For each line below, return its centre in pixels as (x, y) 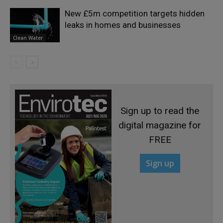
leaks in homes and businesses (123, 25)
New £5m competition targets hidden (135, 13)
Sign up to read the (160, 111)
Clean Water (28, 38)
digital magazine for (160, 125)
